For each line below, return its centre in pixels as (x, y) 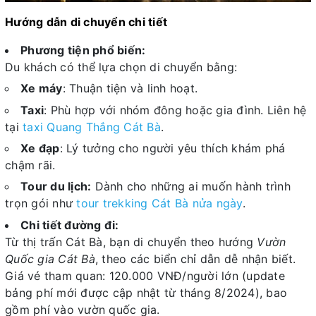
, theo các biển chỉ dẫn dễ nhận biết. (195, 259)
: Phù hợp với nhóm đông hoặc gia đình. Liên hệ (175, 110)
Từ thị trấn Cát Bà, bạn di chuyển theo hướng (131, 242)
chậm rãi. (30, 165)
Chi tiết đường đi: (70, 225)
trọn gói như (39, 203)
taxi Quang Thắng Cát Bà (92, 127)
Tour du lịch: (56, 187)
